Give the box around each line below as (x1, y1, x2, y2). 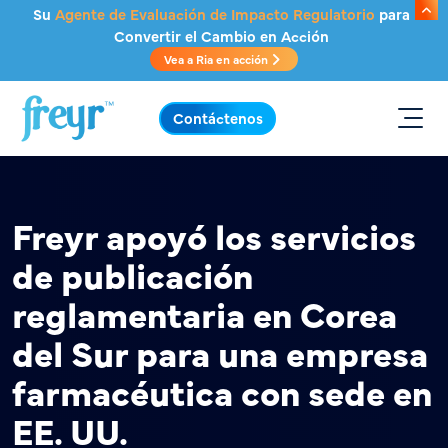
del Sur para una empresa (12, 327, 428, 377)
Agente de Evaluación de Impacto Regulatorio (55, 3, 375, 24)
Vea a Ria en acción (164, 51, 271, 67)
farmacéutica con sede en (12, 366, 432, 416)
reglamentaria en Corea (12, 288, 397, 338)
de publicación (12, 249, 253, 299)
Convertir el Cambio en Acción (114, 25, 329, 46)
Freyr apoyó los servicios (12, 210, 416, 260)
